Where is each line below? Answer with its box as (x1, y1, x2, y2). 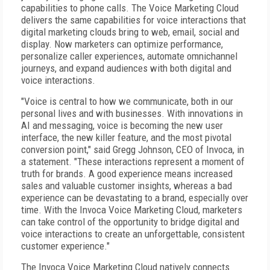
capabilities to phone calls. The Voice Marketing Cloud (21, 2, 239, 14)
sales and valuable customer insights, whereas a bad (21, 180, 232, 192)
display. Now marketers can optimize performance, (21, 38, 223, 50)
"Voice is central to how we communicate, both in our (21, 95, 233, 107)
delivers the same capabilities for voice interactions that (21, 14, 246, 26)
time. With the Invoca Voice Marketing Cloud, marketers (21, 204, 242, 216)
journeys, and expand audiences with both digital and (21, 62, 231, 74)
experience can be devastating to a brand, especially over (21, 192, 248, 204)
